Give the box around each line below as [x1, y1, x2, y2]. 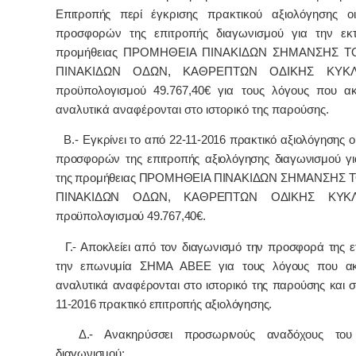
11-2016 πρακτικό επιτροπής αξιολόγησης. [56, 297, 273, 311]
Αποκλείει [76, 240, 130, 253]
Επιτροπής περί [56, 7, 152, 21]
